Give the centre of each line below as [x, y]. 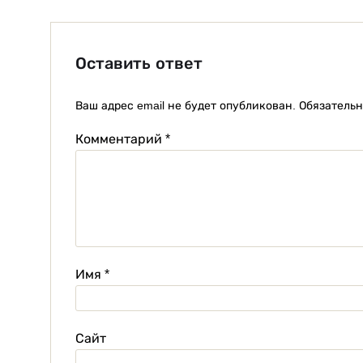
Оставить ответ [139, 64]
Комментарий [120, 139]
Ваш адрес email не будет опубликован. [186, 106]
